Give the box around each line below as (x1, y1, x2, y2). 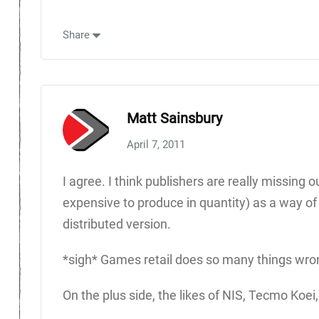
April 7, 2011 (127, 137, 185, 151)
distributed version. (63, 216, 171, 231)
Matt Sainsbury (127, 109, 222, 127)
